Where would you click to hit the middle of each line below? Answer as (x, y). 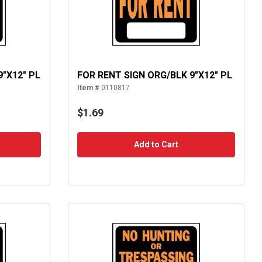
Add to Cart (156, 145)
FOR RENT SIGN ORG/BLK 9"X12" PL (154, 75)
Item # (88, 88)
